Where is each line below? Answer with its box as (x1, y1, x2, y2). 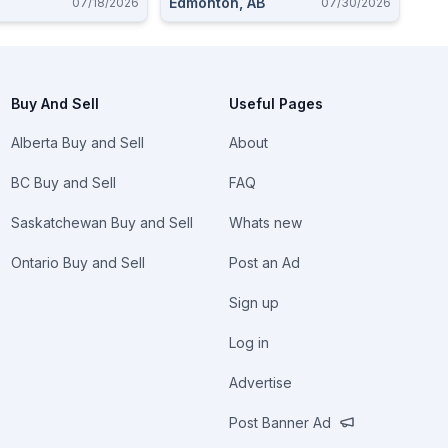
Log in (229, 334, 270, 351)
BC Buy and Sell (10, 174, 116, 191)
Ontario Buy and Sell (10, 254, 145, 271)
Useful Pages (229, 95, 324, 112)
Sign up (229, 294, 280, 311)
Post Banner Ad (229, 414, 332, 431)
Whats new (229, 214, 303, 231)
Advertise (229, 374, 293, 391)
